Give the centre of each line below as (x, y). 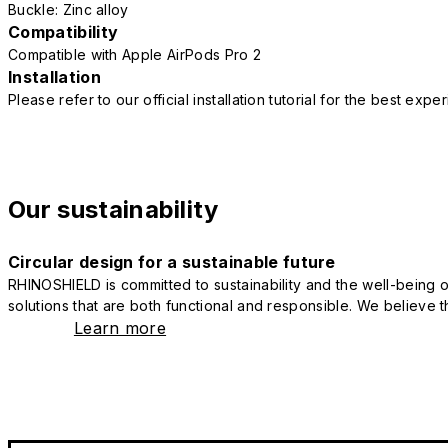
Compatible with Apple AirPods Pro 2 (135, 55)
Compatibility (63, 32)
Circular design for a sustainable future (172, 262)
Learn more (120, 328)
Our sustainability (113, 210)
